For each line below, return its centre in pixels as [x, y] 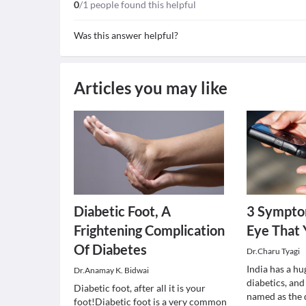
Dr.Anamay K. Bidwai [111, 270]
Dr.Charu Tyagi [274, 251]
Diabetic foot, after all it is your [140, 288]
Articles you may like [151, 88]
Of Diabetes [110, 249]
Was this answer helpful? [126, 35]
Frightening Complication [149, 230]
